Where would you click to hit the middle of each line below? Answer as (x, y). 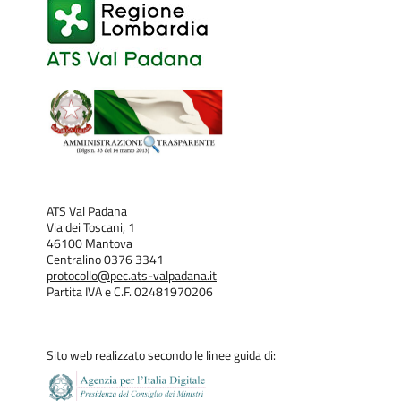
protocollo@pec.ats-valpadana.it (132, 276)
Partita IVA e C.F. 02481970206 (130, 292)
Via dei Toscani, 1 (91, 228)
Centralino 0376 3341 (105, 260)
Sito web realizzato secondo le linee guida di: (161, 356)
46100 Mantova (90, 244)
